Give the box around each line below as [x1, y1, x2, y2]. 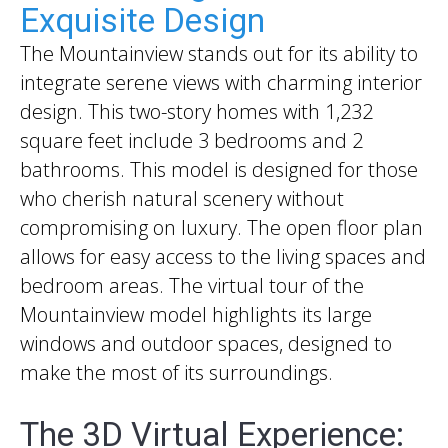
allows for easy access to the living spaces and [20, 243, 426, 271]
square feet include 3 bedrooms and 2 [20, 127, 363, 155]
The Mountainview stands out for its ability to [20, 40, 418, 68]
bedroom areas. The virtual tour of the [20, 272, 364, 300]
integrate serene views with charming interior [20, 69, 422, 97]
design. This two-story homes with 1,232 [20, 98, 373, 126]
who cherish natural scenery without [20, 185, 344, 213]
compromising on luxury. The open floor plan [20, 214, 423, 242]
